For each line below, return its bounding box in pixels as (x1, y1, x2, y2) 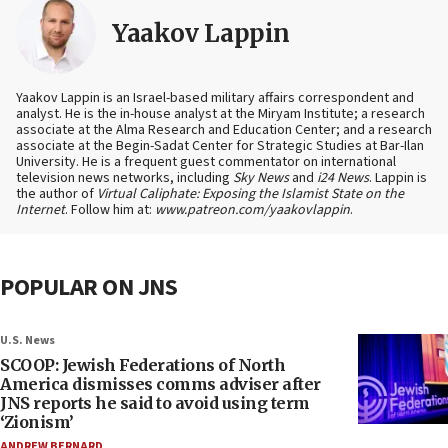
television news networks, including (16, 168, 233, 189)
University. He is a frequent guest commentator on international (16, 152, 396, 173)
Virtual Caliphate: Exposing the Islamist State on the (97, 184, 404, 205)
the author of (16, 184, 97, 205)
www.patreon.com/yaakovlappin (155, 200, 350, 221)
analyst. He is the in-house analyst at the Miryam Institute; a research (16, 104, 425, 125)
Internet (16, 200, 65, 221)
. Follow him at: (65, 200, 155, 221)
